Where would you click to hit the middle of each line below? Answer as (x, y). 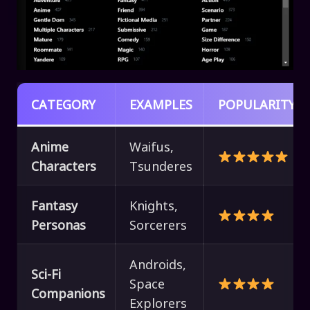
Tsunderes (161, 166)
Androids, (158, 264)
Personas (58, 225)
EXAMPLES (161, 104)
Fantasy (54, 205)
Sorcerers (158, 225)
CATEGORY (63, 104)
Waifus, (152, 146)
